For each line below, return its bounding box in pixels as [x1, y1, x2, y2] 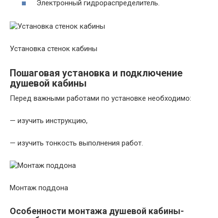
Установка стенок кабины [10, 44, 97, 53]
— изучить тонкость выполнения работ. [10, 139, 143, 147]
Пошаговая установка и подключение [10, 68, 182, 79]
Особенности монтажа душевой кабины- [10, 206, 184, 216]
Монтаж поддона [10, 183, 68, 192]
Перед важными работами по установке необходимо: [10, 94, 191, 103]
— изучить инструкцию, [10, 116, 88, 125]
